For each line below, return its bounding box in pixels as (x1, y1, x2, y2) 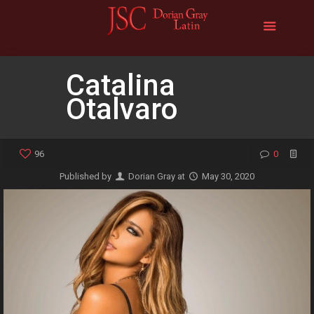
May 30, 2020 (202, 171, 255, 182)
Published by (59, 171, 114, 182)
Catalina (66, 68, 175, 102)
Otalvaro (66, 92, 178, 126)
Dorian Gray (128, 171, 175, 182)
